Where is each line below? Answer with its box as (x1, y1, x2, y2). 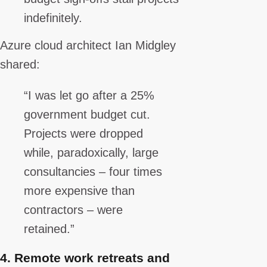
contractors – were (24, 203, 123, 216)
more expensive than (24, 184, 135, 197)
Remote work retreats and (14, 250, 170, 265)
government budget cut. (24, 107, 150, 121)
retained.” (24, 222, 74, 235)
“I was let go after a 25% (24, 88, 154, 102)
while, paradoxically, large (24, 145, 159, 159)
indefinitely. (24, 11, 82, 24)
